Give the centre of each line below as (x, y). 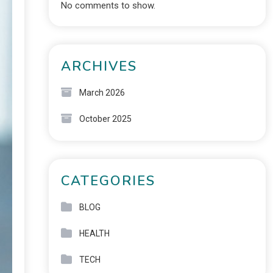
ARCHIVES (99, 66)
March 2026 (102, 93)
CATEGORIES (108, 181)
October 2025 (105, 119)
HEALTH (94, 233)
